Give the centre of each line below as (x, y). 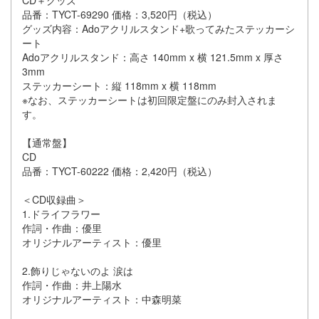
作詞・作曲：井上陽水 (72, 285)
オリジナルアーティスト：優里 (93, 242)
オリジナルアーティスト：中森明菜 (103, 299)
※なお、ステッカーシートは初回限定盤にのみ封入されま (150, 100)
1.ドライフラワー (63, 214)
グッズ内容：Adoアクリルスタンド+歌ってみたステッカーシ (158, 28)
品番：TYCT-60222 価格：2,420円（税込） (121, 171)
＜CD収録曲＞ (56, 199)
